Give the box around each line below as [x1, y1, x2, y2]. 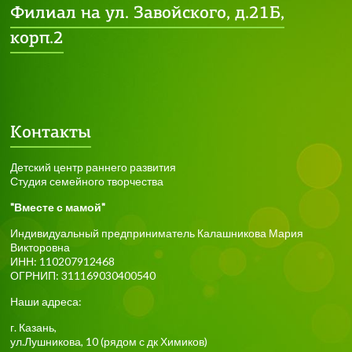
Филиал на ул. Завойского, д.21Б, [10, 5, 285, 24]
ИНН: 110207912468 [10, 255, 115, 269]
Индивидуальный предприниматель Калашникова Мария [10, 226, 304, 240]
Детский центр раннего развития [10, 160, 177, 174]
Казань [19, 321, 55, 335]
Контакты [10, 124, 92, 143]
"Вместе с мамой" [10, 200, 106, 214]
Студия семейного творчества [10, 174, 164, 189]
